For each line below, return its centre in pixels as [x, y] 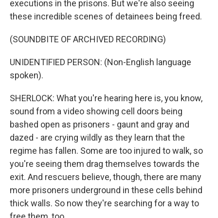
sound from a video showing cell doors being [96, 111]
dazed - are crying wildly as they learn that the [97, 137]
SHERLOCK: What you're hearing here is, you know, [106, 98]
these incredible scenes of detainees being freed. [106, 16]
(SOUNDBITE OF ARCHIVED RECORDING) [88, 39]
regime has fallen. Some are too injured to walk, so [106, 151]
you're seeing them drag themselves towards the [105, 164]
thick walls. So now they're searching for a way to [104, 203]
